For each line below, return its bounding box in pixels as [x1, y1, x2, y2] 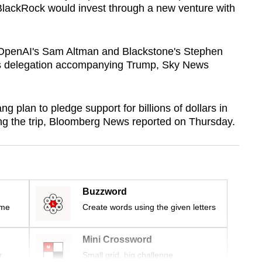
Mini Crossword [82, 235, 152, 245]
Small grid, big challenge [82, 250, 173, 260]
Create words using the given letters [82, 202, 216, 212]
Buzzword [82, 187, 127, 197]
